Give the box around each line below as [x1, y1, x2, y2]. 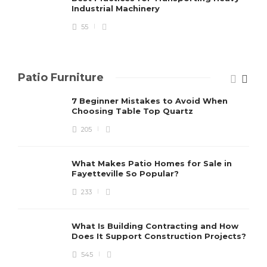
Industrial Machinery [72, 3, 162, 13]
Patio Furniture [18, 70, 104, 84]
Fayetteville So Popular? [72, 168, 181, 178]
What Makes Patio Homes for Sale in [72, 158, 232, 168]
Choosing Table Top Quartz [72, 105, 195, 116]
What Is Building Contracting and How [72, 221, 238, 231]
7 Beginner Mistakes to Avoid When [72, 95, 228, 105]
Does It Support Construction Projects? [72, 231, 249, 241]
